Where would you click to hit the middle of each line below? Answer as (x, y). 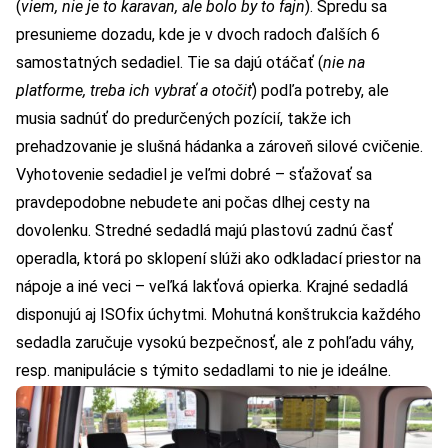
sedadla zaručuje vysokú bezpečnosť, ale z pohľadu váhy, (215, 343)
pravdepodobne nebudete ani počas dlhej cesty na (193, 203)
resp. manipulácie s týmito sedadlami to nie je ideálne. (203, 371)
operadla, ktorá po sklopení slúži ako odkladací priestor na (218, 259)
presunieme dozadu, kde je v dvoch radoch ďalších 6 (198, 35)
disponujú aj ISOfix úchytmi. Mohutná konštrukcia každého (218, 315)
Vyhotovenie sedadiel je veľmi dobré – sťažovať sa (194, 175)
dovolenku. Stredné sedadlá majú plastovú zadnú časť (204, 231)
